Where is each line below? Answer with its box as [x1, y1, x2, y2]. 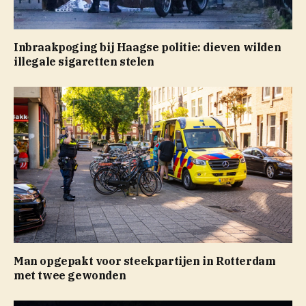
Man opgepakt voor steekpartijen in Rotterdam [14, 254, 276, 268]
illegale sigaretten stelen [14, 54, 154, 68]
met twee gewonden [14, 268, 126, 283]
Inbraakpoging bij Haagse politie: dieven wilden [14, 40, 281, 54]
